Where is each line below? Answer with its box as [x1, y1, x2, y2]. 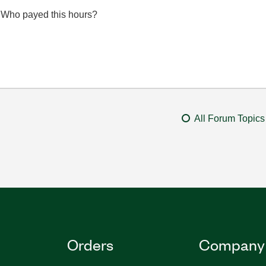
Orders [67, 235, 114, 254]
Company [198, 235, 265, 254]
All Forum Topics [194, 113, 265, 123]
